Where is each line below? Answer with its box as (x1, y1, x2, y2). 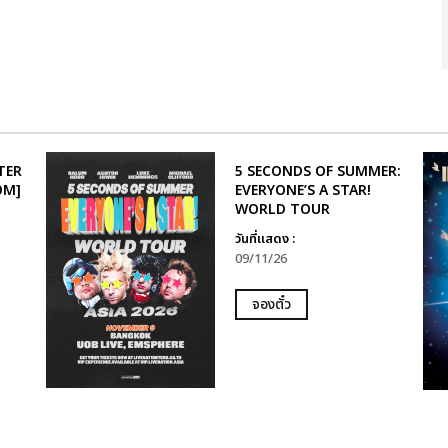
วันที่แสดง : (234, 229, 295, 249)
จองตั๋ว (251, 294, 291, 315)
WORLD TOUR (234, 199, 330, 220)
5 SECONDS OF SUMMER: (234, 161, 401, 182)
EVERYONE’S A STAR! (234, 180, 371, 201)
